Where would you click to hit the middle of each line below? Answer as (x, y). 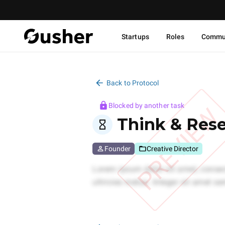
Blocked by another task (147, 105)
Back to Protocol (133, 83)
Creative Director (173, 149)
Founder (118, 149)
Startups (135, 36)
